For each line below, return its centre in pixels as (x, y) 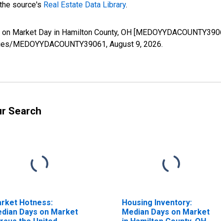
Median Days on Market (166, 212)
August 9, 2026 (135, 44)
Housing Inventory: (157, 202)
